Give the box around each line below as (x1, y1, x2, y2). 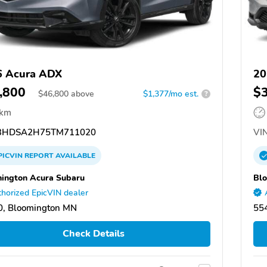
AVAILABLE (54, 150, 95, 160)
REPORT (24, 150, 54, 160)
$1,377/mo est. (143, 88, 198, 100)
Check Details (62, 227, 125, 241)
